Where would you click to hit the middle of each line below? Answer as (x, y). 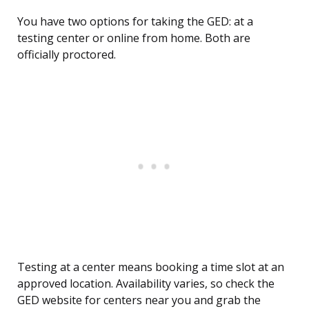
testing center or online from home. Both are (134, 38)
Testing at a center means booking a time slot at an (151, 267)
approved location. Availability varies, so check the (146, 284)
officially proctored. (67, 55)
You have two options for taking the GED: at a (135, 22)
